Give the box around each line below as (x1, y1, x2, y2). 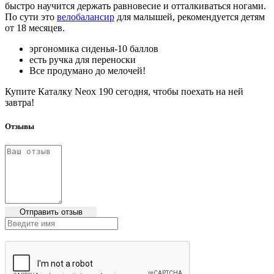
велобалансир (57, 11, 114, 22)
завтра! (5, 97, 34, 108)
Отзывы (5, 122, 34, 131)
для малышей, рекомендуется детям (114, 11, 265, 22)
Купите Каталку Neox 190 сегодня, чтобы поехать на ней (5, 86, 243, 97)
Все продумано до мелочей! (29, 65, 146, 76)
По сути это (5, 11, 57, 22)
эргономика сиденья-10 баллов (29, 43, 158, 54)
